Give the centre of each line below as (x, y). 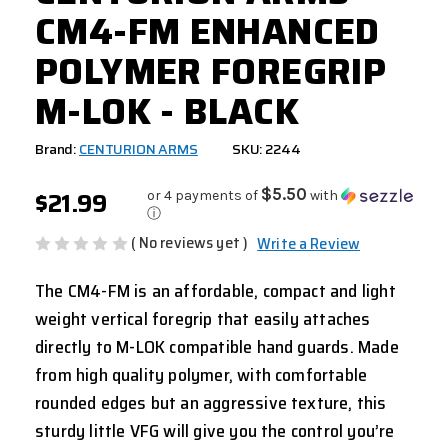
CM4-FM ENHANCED (207, 32)
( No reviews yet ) (189, 243)
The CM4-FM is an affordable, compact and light (215, 290)
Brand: (56, 149)
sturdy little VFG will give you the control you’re (215, 430)
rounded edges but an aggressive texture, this (211, 402)
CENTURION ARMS (138, 149)
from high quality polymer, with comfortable (201, 374)
